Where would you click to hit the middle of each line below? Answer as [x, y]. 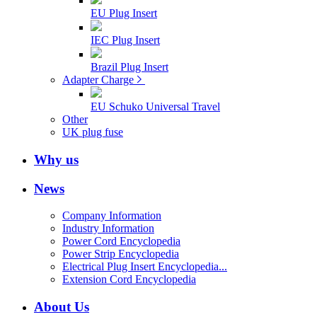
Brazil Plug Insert [129, 67]
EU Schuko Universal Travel [155, 107]
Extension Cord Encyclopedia [129, 279]
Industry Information [108, 229]
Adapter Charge [98, 80]
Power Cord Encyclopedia [121, 241]
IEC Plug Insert [125, 40]
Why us [56, 159]
